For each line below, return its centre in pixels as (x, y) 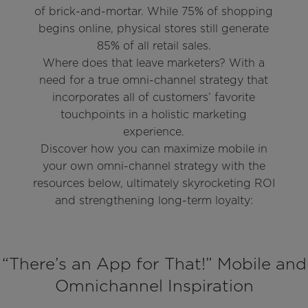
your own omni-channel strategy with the (154, 166)
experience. (154, 131)
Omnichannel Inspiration (154, 285)
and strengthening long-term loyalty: (154, 200)
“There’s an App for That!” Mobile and (154, 263)
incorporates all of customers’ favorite (154, 97)
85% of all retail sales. (154, 45)
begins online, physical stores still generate (154, 28)
